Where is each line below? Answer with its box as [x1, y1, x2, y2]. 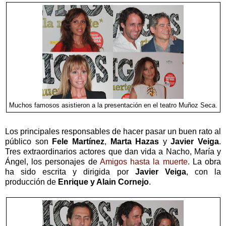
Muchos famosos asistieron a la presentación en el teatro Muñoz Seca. [9, 101, 217, 109]
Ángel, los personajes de [5, 157, 100, 166]
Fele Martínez [52, 137, 104, 146]
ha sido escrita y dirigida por [5, 167, 135, 176]
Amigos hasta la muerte [99, 157, 188, 166]
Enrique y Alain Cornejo [58, 177, 149, 186]
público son [5, 137, 52, 146]
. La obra [187, 157, 221, 166]
